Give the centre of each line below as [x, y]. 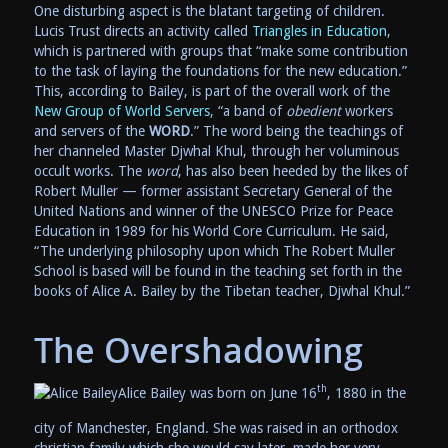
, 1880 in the [366, 392]
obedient [313, 111]
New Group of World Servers [121, 111]
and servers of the [91, 131]
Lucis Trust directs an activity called [142, 31]
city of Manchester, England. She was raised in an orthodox [215, 427]
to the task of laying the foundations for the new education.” [220, 71]
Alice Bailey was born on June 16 [217, 392]
